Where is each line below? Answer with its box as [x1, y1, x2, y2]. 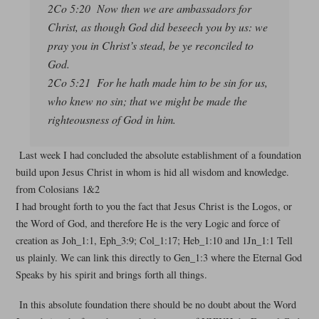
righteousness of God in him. [47, 112, 176, 127]
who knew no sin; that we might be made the [47, 93, 247, 109]
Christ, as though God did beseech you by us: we [47, 19, 268, 35]
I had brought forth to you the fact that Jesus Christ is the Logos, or [15, 199, 292, 214]
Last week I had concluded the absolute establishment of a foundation [19, 148, 301, 162]
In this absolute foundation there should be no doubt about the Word [19, 297, 296, 311]
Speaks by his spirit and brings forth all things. [15, 268, 207, 282]
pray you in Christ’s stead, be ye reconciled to [47, 38, 253, 53]
